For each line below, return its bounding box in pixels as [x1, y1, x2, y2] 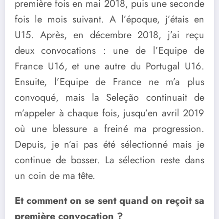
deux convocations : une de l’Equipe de [15, 44, 204, 58]
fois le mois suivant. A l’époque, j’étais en [15, 12, 204, 27]
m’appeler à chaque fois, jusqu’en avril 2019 [15, 106, 204, 121]
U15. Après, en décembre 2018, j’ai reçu [15, 28, 204, 43]
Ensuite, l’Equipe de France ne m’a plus [15, 75, 204, 89]
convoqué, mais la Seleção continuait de [15, 90, 204, 105]
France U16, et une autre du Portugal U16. [15, 59, 204, 74]
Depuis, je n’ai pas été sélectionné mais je [15, 137, 204, 152]
